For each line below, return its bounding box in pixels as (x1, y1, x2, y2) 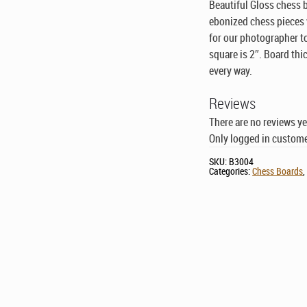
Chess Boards (252, 164, 304, 177)
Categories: (209, 164, 253, 177)
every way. (209, 63, 253, 78)
